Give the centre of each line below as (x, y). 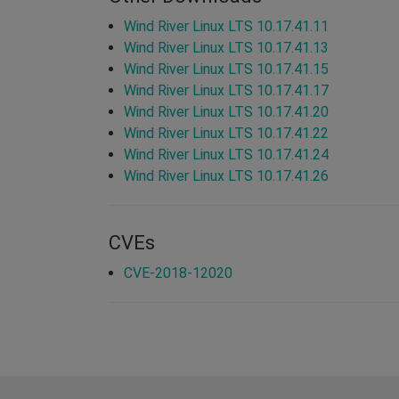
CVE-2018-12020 (178, 273)
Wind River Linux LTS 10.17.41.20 (226, 111)
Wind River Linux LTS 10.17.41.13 (226, 47)
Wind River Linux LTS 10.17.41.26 (226, 175)
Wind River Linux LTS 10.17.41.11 (226, 26)
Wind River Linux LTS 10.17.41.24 (226, 154)
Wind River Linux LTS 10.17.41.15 (226, 69)
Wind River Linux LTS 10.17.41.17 (226, 90)
